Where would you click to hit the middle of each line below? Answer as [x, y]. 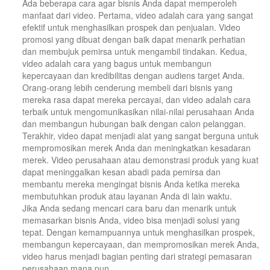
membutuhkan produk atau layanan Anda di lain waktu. [127, 196]
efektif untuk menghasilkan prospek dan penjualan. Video [131, 27]
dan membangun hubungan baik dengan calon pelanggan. [134, 124]
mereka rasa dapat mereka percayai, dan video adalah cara [137, 100]
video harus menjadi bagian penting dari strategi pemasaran [137, 256]
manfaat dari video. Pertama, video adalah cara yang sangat [138, 15]
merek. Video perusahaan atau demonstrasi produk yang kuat [140, 160]
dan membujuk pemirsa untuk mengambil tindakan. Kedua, [135, 52]
